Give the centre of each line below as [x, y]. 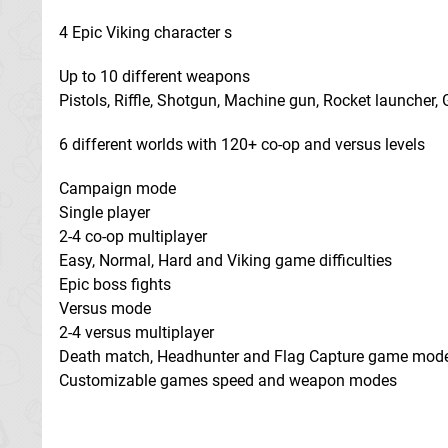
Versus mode [105, 308]
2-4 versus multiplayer [136, 332]
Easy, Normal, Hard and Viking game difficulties [225, 260]
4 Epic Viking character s [145, 32]
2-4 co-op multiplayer [133, 236]
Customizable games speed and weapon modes [228, 380]
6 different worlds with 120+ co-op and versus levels [242, 144]
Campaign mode [117, 188]
